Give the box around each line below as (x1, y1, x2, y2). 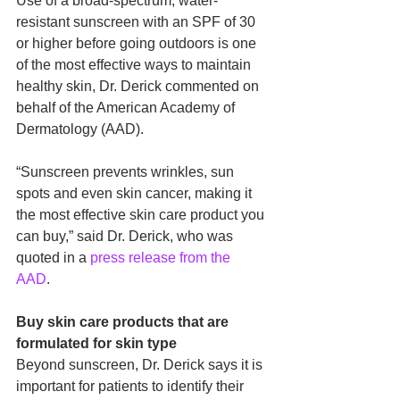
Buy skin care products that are (16, 314, 232, 329)
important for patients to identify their (16, 379, 247, 394)
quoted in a (16, 250, 90, 265)
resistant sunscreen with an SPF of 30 (16, 14, 259, 29)
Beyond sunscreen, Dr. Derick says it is (16, 357, 266, 372)
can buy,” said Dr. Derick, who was (16, 229, 237, 244)
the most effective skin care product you (16, 207, 268, 222)
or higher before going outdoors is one (16, 36, 260, 51)
